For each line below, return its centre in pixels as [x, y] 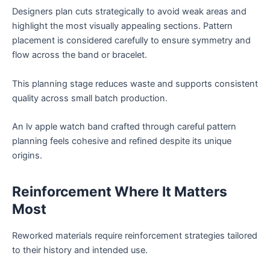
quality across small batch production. [90, 98]
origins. [27, 155]
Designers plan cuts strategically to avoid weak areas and [129, 12]
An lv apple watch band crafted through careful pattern [124, 126]
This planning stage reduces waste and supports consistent [135, 83]
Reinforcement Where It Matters [120, 192]
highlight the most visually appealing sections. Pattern [122, 26]
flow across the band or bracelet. [80, 55]
